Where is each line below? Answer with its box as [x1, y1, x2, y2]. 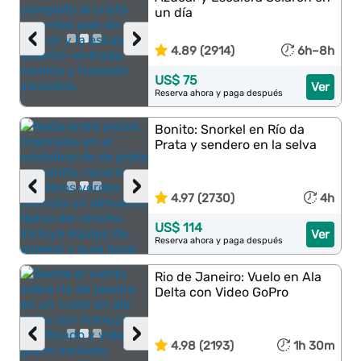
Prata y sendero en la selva [155, 137, 317, 152]
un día [155, 5, 193, 20]
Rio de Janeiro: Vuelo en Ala [155, 269, 322, 284]
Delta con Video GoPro [155, 284, 289, 300]
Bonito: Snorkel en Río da [155, 122, 305, 137]
